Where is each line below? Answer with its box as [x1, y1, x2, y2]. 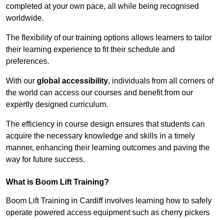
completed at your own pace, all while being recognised [6, 2, 199, 11]
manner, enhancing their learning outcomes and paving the [6, 143, 210, 152]
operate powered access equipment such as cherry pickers [6, 208, 210, 217]
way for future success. [6, 155, 85, 164]
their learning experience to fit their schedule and [6, 45, 175, 54]
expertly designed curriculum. [6, 100, 108, 109]
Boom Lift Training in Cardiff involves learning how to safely [6, 196, 212, 205]
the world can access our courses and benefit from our [6, 88, 193, 97]
